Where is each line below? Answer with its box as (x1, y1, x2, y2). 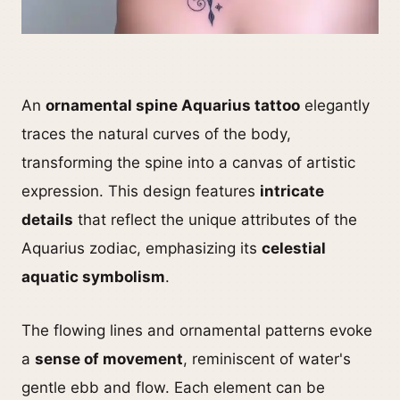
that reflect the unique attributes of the (73, 210, 357, 229)
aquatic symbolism (21, 267, 165, 286)
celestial (262, 238, 326, 257)
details (21, 210, 73, 229)
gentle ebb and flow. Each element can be (21, 378, 325, 396)
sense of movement (35, 349, 183, 368)
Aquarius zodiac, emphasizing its (21, 238, 262, 257)
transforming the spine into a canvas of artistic (21, 153, 355, 171)
